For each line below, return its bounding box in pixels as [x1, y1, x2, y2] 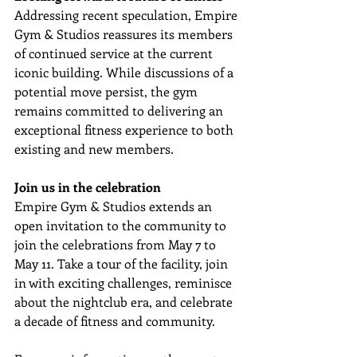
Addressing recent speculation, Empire [14, 6, 241, 23]
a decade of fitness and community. [14, 312, 215, 329]
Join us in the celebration [14, 178, 161, 195]
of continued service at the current [14, 44, 216, 61]
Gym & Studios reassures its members [14, 25, 236, 42]
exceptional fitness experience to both [14, 120, 237, 138]
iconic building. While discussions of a [14, 63, 237, 80]
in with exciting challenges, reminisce [14, 273, 235, 291]
